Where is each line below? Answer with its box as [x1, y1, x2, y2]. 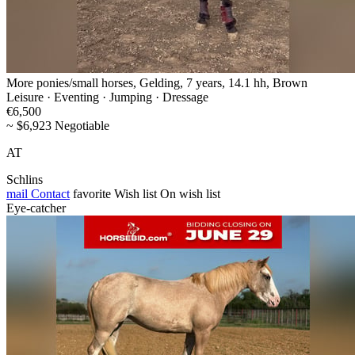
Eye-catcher [6, 200, 66, 215]
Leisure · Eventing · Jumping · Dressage [6, 90, 208, 104]
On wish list [160, 186, 220, 200]
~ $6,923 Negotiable [6, 118, 109, 132]
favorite [73, 186, 111, 200]
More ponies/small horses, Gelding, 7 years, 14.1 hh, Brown [6, 75, 307, 90]
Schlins [6, 172, 43, 186]
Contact [28, 186, 70, 200]
